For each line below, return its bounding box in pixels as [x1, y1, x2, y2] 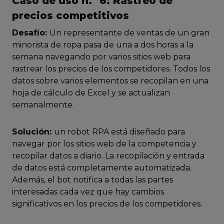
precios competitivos [12, 9, 129, 22]
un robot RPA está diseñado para [54, 127, 185, 137]
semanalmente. [12, 100, 74, 110]
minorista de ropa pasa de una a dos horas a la [12, 40, 193, 50]
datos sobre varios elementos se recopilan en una [12, 76, 208, 86]
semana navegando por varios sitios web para [12, 52, 190, 62]
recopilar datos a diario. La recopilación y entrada [12, 151, 204, 161]
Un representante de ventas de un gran [49, 28, 209, 38]
